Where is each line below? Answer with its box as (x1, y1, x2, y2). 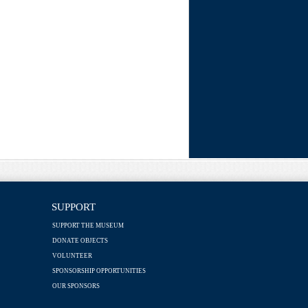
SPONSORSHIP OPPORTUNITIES (52, 267, 146, 274)
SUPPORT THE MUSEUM (52, 221, 124, 229)
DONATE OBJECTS (52, 236, 108, 244)
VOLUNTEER (52, 252, 92, 259)
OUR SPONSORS (52, 282, 100, 289)
